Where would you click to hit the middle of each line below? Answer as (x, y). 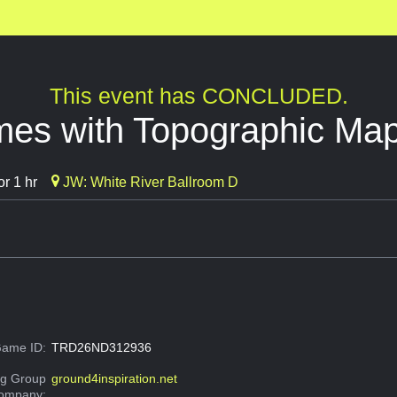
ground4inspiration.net (114, 379)
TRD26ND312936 (101, 348)
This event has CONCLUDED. (198, 96)
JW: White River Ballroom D (149, 183)
